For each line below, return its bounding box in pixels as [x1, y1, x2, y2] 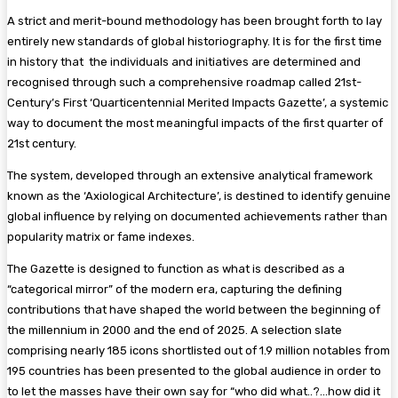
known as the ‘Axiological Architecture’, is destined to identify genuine [7, 188, 391, 203]
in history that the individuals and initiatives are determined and [7, 54, 361, 68]
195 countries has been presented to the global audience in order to [7, 363, 381, 378]
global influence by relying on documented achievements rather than [7, 209, 387, 223]
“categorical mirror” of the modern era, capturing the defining [7, 282, 342, 296]
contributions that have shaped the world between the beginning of [7, 302, 380, 316]
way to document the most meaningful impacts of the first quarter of [7, 115, 383, 130]
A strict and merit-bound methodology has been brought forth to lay [7, 13, 382, 28]
